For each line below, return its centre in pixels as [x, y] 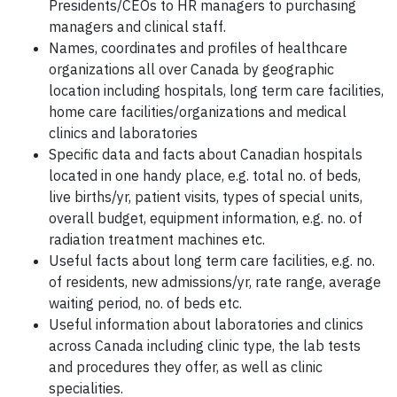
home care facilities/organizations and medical [198, 112]
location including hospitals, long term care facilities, [216, 91]
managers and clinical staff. [137, 27]
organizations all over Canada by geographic [191, 70]
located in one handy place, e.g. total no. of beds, [205, 176]
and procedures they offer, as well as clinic [186, 367]
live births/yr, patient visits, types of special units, [206, 197]
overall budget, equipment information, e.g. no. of [206, 218]
